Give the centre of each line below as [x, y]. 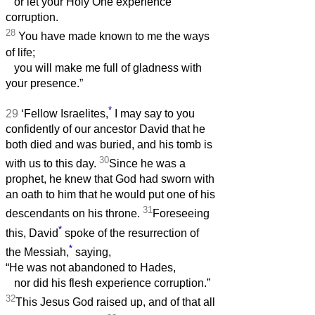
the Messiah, [37, 252]
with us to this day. [52, 164]
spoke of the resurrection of [130, 233]
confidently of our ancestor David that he [105, 129]
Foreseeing [181, 214]
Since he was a [147, 164]
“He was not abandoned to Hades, [91, 268]
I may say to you [153, 114]
